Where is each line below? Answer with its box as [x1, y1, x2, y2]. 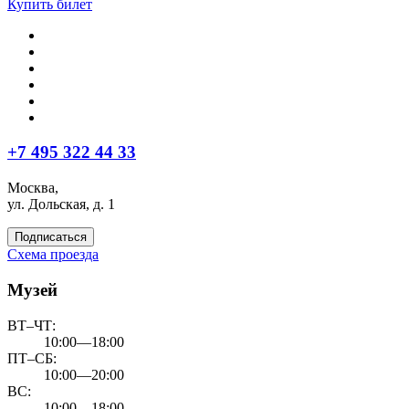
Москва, [7, 180, 58, 196]
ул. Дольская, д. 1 [7, 196, 115, 213]
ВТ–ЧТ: [7, 317, 56, 333]
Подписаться [15, 230, 87, 245]
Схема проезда [7, 246, 99, 263]
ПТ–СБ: [7, 350, 57, 366]
